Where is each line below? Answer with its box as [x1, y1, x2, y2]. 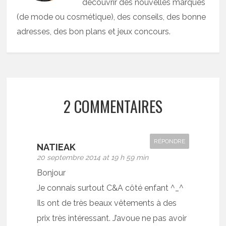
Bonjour [37, 167, 66, 178]
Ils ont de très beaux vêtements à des [37, 198, 177, 208]
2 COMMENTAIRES [63, 94, 162, 118]
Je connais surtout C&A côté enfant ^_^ [37, 183, 184, 193]
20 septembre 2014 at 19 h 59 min [37, 153, 149, 161]
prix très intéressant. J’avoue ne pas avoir [37, 213, 187, 223]
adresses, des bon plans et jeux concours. [17, 26, 171, 36]
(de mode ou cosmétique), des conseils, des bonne [17, 12, 206, 22]
